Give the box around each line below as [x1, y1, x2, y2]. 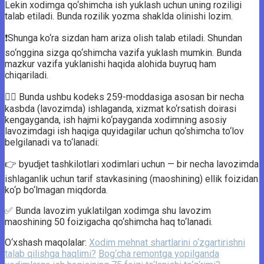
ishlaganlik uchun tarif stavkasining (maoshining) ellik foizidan [5, 173, 258, 184]
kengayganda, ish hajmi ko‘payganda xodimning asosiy [5, 114, 227, 126]
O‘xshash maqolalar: [5, 236, 89, 248]
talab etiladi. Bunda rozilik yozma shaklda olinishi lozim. [5, 10, 233, 22]
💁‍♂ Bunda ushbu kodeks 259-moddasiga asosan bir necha [5, 91, 244, 103]
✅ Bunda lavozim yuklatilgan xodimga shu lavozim [5, 204, 211, 216]
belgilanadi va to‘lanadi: [5, 136, 99, 148]
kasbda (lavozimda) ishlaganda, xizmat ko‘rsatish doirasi [5, 103, 236, 114]
